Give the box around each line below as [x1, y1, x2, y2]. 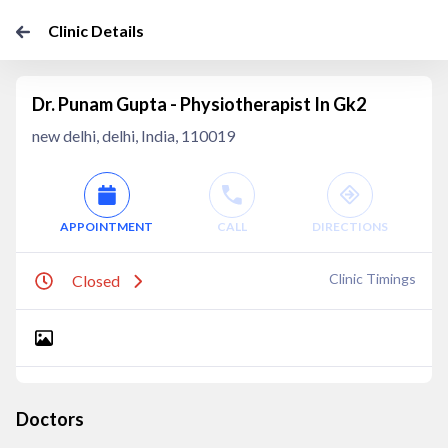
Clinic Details [48, 21, 144, 40]
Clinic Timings [329, 270, 416, 287]
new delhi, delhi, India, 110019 [32, 126, 235, 145]
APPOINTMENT [60, 219, 154, 234]
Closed [72, 271, 120, 290]
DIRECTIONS [311, 219, 388, 234]
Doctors [16, 408, 84, 430]
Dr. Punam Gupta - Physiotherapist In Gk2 [32, 93, 366, 115]
